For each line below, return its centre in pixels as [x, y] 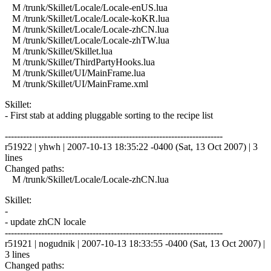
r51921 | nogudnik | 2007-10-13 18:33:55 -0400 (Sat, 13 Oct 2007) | [135, 243]
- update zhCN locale [45, 221]
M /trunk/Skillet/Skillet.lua [59, 51]
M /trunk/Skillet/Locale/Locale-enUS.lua [86, 7]
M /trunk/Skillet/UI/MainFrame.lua [75, 73]
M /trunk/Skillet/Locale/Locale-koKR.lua [87, 18]
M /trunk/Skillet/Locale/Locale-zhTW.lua [87, 40]
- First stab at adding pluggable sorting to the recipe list [109, 115]
